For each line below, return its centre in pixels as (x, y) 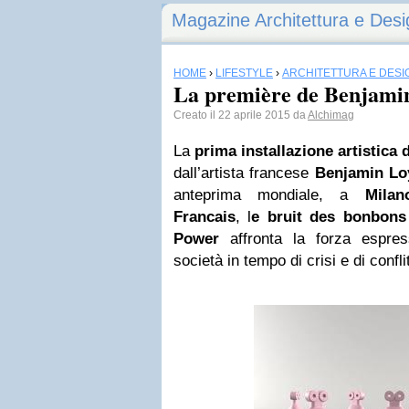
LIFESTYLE (244, 73)
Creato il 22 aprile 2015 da (241, 115)
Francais (204, 217)
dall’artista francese (244, 173)
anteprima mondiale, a (269, 195)
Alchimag (331, 115)
